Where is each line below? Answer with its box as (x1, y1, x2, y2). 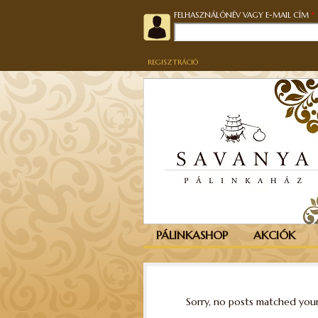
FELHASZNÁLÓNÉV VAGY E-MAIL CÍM (174, 10, 311, 20)
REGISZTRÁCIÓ (148, 57, 198, 67)
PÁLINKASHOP (156, 228, 228, 242)
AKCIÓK (253, 228, 295, 242)
